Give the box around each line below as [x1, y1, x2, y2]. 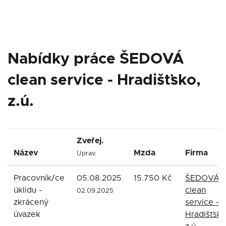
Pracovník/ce [14, 174, 65, 182]
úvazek [14, 210, 40, 218]
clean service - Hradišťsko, [8, 73, 201, 88]
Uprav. [77, 150, 96, 157]
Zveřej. [77, 137, 104, 145]
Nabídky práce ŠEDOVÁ [8, 51, 184, 67]
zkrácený [14, 198, 48, 206]
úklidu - [14, 186, 42, 194]
